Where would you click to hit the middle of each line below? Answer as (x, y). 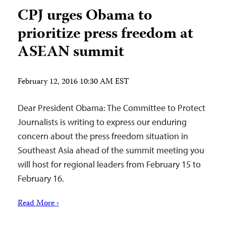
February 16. (41, 178)
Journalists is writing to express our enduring (102, 122)
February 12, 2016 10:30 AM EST (73, 82)
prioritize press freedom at (105, 34)
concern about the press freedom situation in (103, 136)
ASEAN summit (71, 52)
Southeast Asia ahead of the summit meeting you (111, 150)
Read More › (38, 204)
